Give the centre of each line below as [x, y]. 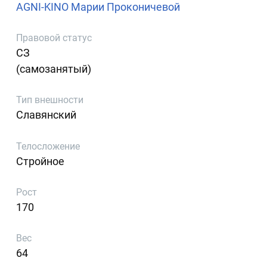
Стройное [41, 161]
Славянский [46, 115]
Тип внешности [50, 100]
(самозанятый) [54, 69]
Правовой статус [54, 38]
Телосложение [48, 146]
